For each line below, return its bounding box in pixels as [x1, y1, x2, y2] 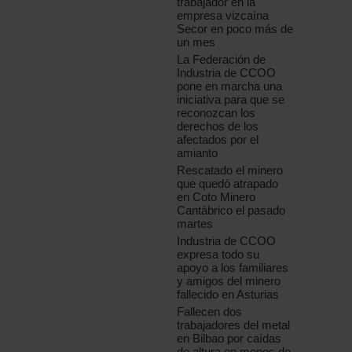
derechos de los [177, 119, 259, 134]
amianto [177, 146, 218, 160]
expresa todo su [177, 247, 260, 262]
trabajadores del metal [177, 318, 291, 332]
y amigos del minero [177, 274, 281, 288]
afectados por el [177, 133, 259, 147]
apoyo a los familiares [177, 261, 289, 275]
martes [177, 217, 214, 231]
